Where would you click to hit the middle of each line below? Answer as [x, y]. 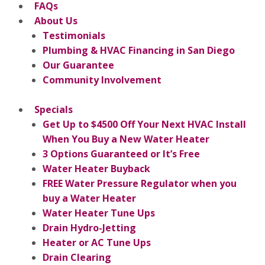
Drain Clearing [77, 257]
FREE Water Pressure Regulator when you [140, 183]
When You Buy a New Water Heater [126, 139]
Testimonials [74, 35]
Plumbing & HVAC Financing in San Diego [139, 50]
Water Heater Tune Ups [99, 213]
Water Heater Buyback [96, 168]
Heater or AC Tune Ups [97, 242]
